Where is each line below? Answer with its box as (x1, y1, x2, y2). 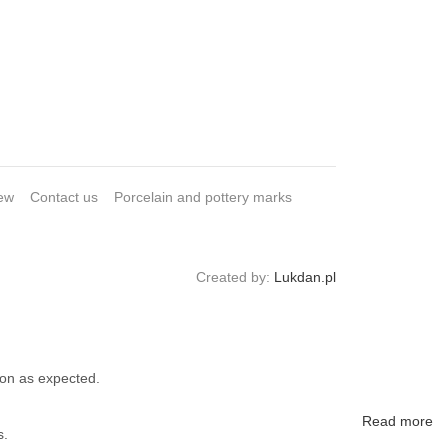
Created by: (196, 268, 274, 285)
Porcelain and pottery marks (114, 188, 292, 205)
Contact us (30, 188, 98, 205)
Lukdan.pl (274, 268, 336, 285)
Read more (362, 412, 433, 429)
